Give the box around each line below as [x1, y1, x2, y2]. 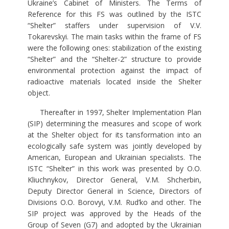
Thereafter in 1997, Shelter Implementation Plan [27, 107, 202, 118]
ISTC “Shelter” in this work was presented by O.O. [27, 164, 202, 174]
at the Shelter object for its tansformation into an [27, 130, 202, 140]
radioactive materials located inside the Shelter [27, 77, 202, 87]
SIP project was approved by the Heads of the [27, 209, 202, 219]
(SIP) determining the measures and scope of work [27, 119, 202, 129]
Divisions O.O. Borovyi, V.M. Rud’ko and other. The [27, 197, 202, 208]
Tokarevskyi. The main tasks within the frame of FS [27, 32, 202, 42]
